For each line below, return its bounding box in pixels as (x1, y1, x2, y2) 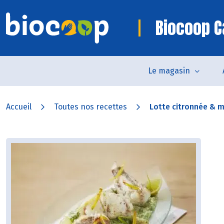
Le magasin (148, 66, 190, 75)
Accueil (6, 102, 31, 111)
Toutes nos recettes (54, 102, 127, 111)
